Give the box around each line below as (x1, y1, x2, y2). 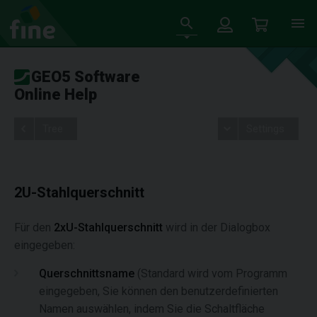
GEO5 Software (31, 68, 140, 86)
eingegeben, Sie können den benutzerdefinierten (39, 284, 278, 298)
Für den (14, 221, 54, 234)
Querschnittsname (39, 267, 134, 280)
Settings (246, 122, 284, 135)
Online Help (14, 86, 97, 103)
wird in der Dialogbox (163, 221, 270, 234)
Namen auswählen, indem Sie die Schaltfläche (39, 302, 265, 316)
